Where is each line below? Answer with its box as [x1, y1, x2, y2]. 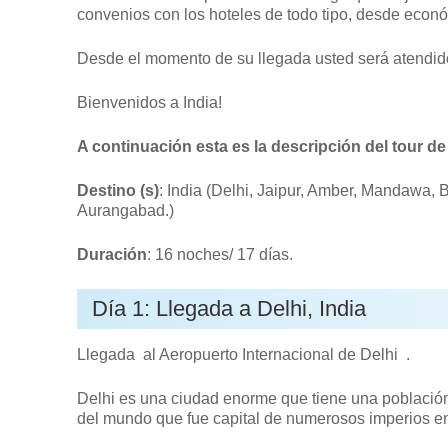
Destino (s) [77, 182, 160, 199]
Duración [77, 246, 148, 263]
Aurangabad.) [77, 202, 175, 219]
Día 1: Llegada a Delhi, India [92, 296, 367, 321]
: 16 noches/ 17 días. [147, 246, 294, 263]
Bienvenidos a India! [77, 94, 223, 111]
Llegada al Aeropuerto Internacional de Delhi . [77, 346, 411, 363]
